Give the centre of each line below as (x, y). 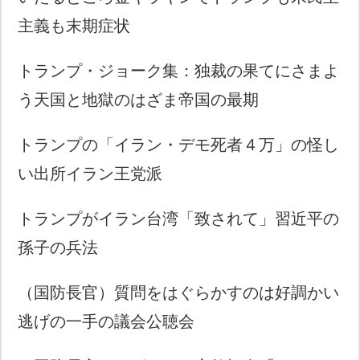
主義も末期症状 (74, 25)
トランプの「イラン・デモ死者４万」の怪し (179, 144)
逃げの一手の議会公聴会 (106, 321)
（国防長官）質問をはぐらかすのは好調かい (179, 292)
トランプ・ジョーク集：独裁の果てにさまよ (179, 70)
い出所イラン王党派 (90, 173)
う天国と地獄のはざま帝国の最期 (139, 99)
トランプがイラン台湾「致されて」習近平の (179, 218)
